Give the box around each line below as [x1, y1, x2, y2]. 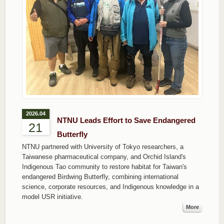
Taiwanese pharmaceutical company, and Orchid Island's [21, 152, 186, 160]
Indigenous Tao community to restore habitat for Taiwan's [21, 162, 187, 170]
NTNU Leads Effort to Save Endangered [56, 115, 195, 124]
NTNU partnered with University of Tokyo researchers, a [21, 142, 183, 150]
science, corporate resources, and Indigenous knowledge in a [21, 182, 199, 190]
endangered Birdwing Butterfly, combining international [21, 172, 178, 180]
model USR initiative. [21, 192, 83, 200]
